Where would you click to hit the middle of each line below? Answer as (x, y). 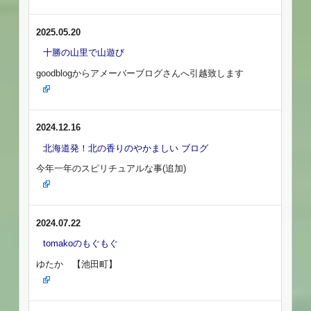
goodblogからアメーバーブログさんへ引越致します (140, 73)
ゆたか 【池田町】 (77, 264)
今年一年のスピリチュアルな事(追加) (111, 169)
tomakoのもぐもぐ (81, 244)
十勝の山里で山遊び (84, 53)
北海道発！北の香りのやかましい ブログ (126, 148)
